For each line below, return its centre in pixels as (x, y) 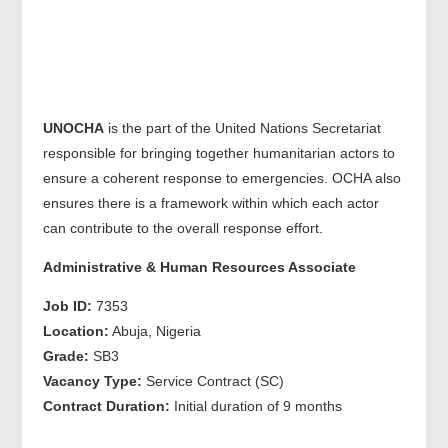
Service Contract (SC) (212, 380)
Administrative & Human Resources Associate (199, 266)
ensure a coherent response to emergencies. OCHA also (221, 177)
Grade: (65, 355)
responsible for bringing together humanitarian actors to (218, 152)
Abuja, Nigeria (154, 330)
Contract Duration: (106, 405)
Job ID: (67, 305)
